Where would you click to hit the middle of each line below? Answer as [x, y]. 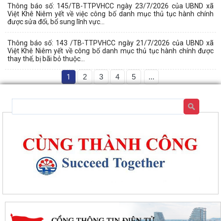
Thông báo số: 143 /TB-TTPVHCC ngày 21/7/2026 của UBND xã [110, 43]
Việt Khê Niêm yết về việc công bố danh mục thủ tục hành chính [110, 14]
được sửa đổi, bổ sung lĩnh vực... [56, 21]
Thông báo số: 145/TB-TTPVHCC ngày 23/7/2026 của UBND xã [110, 6]
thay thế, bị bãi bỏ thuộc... [46, 58]
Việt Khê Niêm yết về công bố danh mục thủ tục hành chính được [110, 51]
